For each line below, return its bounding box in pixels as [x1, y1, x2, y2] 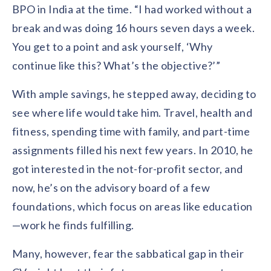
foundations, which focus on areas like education [12, 200, 253, 213]
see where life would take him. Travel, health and [12, 106, 253, 119]
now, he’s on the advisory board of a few [12, 181, 211, 194]
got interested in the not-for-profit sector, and [12, 162, 243, 175]
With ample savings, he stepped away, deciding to [12, 87, 256, 100]
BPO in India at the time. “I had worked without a [12, 2, 252, 16]
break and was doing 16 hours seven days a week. [12, 21, 255, 34]
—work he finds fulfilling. [12, 218, 134, 232]
